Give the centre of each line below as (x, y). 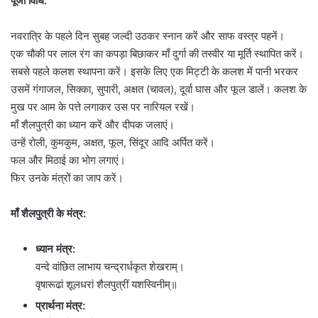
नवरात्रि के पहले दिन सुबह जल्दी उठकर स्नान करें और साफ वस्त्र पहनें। (148, 36)
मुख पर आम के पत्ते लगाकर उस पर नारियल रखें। (103, 107)
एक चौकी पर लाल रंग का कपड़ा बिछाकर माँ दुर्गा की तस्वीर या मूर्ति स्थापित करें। (157, 54)
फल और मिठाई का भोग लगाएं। (68, 160)
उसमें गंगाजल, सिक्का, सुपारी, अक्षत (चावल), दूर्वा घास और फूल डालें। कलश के (159, 89)
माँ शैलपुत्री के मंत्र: (48, 214)
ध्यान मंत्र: (55, 249)
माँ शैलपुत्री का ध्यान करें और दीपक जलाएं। (93, 125)
